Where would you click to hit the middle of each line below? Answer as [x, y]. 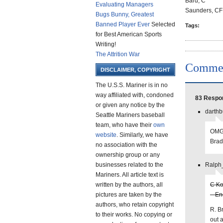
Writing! [106, 44]
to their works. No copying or [134, 215]
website [106, 135]
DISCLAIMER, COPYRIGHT [135, 70]
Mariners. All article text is [130, 175]
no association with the [126, 145]
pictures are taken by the [129, 195]
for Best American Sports [129, 34]
